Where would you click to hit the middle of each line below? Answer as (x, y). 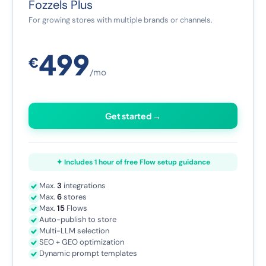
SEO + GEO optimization (82, 242)
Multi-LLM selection (74, 231)
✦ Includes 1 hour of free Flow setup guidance (133, 162)
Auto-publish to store (78, 219)
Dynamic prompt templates (88, 253)
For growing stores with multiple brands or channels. (121, 20)
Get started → (133, 116)
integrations (84, 186)
